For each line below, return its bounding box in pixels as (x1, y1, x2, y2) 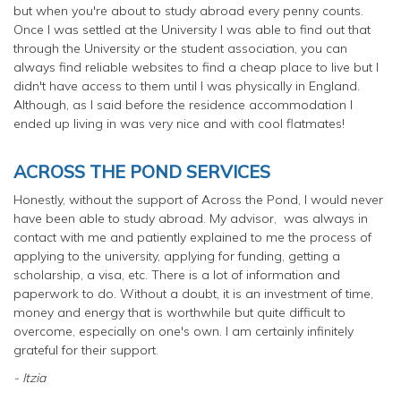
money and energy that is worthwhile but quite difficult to (13, 303, 346, 320)
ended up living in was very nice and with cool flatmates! (13, 115, 345, 132)
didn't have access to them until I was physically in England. (13, 77, 360, 94)
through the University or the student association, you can (13, 39, 347, 56)
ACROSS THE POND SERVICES (13, 159, 270, 183)
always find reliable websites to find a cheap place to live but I (13, 58, 379, 75)
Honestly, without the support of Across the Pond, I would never (13, 191, 383, 208)
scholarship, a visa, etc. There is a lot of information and (13, 266, 340, 283)
